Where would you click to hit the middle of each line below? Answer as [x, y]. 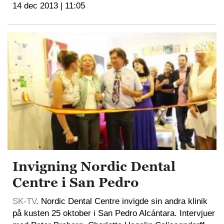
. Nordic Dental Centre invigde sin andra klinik [122, 201]
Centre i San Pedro [76, 183]
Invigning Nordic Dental [94, 167]
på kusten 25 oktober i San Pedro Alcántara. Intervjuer [114, 213]
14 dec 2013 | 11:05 [49, 6]
